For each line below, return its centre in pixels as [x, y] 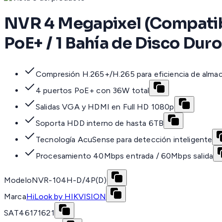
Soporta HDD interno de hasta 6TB [100, 123]
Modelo [18, 180]
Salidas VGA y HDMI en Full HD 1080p [105, 107]
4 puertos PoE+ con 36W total [93, 91]
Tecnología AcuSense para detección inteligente [124, 140]
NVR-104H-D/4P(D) [69, 180]
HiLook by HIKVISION [66, 197]
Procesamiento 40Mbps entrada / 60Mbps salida [125, 156]
